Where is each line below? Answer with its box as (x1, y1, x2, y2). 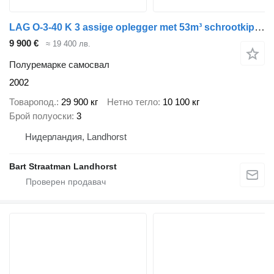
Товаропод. (9, 97, 56, 108)
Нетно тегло (107, 97, 158, 108)
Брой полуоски (9, 111, 72, 122)
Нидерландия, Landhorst (25, 131, 127, 143)
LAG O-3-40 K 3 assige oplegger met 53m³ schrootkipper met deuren (254, 21, 265, 34)
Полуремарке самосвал (9, 59, 109, 70)
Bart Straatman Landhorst (9, 161, 117, 172)
